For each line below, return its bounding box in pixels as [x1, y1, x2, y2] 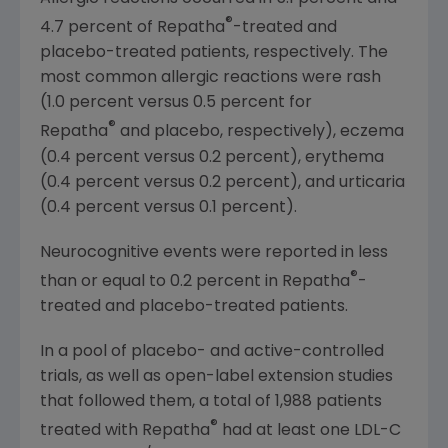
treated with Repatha [40, 423, 210, 440]
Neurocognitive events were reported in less [40, 244, 388, 261]
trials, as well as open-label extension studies [40, 368, 393, 385]
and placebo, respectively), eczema [116, 124, 404, 141]
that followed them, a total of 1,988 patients [40, 393, 382, 410]
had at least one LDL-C [218, 423, 401, 440]
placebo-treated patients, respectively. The [40, 45, 388, 62]
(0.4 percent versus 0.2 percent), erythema [40, 149, 384, 166]
